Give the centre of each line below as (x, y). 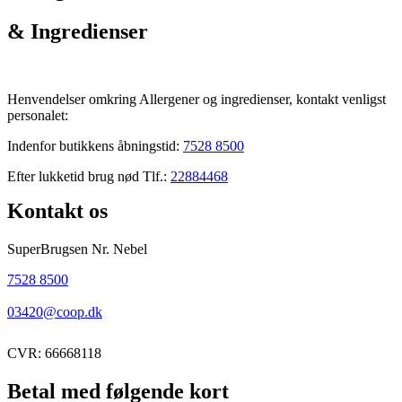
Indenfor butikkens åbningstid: (95, 146)
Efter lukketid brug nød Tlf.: (89, 177)
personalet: (38, 116)
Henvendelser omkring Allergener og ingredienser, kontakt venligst (197, 100)
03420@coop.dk (55, 312)
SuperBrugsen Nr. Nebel (77, 249)
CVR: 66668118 (54, 354)
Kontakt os (57, 211)
